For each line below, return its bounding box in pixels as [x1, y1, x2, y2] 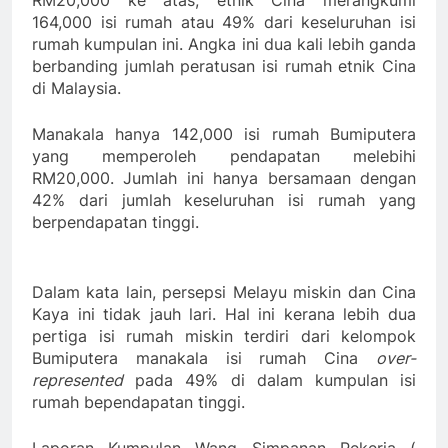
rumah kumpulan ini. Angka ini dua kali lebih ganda [32, 34, 416, 55]
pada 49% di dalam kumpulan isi [123, 370, 416, 391]
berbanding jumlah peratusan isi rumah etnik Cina [32, 56, 416, 77]
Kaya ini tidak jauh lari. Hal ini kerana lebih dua [32, 304, 416, 325]
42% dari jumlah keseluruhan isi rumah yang [32, 190, 416, 211]
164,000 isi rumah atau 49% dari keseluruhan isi [32, 12, 416, 33]
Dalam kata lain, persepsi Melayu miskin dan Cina [32, 282, 416, 303]
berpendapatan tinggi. [32, 212, 199, 233]
